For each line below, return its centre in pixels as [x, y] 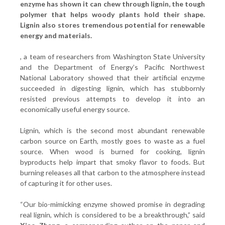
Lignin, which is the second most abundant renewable [113, 130]
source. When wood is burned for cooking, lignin [113, 151]
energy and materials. [56, 35]
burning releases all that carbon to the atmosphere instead [113, 173]
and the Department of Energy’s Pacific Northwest [113, 67]
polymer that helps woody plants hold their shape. [113, 14]
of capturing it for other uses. [66, 183]
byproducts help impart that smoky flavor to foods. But [113, 162]
